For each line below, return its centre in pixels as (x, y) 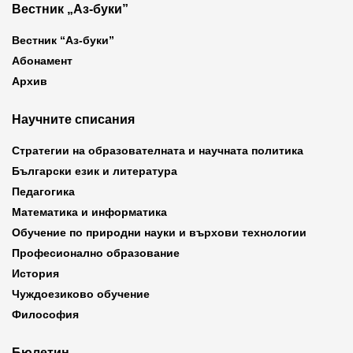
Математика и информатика (89, 212)
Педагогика (43, 191)
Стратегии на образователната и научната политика (158, 150)
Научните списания (73, 119)
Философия (45, 314)
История (35, 273)
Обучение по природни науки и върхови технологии (159, 232)
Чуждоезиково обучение (81, 294)
